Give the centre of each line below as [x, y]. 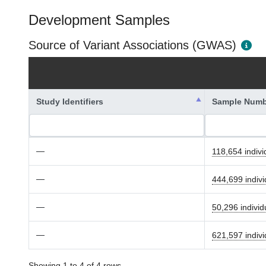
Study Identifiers [70, 102]
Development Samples [99, 20]
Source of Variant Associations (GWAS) [132, 45]
